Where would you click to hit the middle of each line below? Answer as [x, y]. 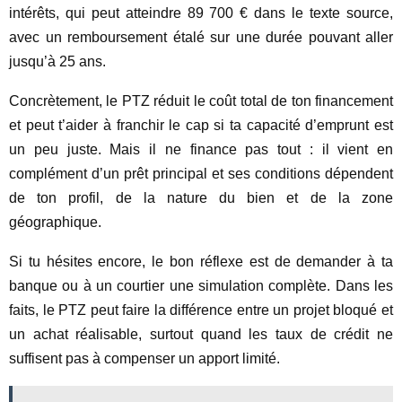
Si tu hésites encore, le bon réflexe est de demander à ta [201, 262]
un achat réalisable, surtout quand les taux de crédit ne [201, 334]
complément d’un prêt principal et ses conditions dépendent [201, 174]
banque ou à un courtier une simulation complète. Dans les [201, 286]
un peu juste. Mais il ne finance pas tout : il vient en [201, 149]
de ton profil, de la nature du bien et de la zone [201, 198]
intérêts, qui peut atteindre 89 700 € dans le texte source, [201, 13]
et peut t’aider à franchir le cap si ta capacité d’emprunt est [201, 125]
